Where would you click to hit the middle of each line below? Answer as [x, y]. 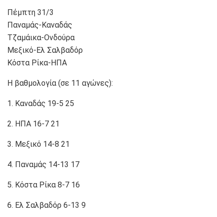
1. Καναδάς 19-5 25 [41, 103]
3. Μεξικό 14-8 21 [39, 144]
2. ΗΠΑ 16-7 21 [33, 124]
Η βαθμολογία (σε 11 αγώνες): [60, 83]
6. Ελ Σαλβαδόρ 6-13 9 [46, 205]
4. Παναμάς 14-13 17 [43, 164]
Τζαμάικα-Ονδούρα [41, 37]
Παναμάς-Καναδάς [40, 25]
